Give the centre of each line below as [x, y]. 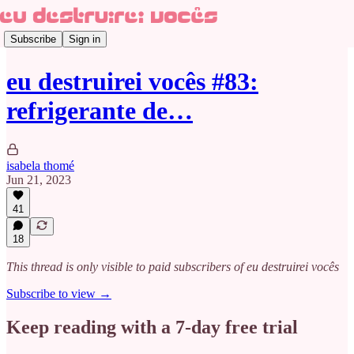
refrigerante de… [100, 111]
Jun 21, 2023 [39, 179]
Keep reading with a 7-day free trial [152, 327]
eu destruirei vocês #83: [132, 82]
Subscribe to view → [59, 294]
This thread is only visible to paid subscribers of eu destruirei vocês [173, 267]
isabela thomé [40, 165]
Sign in [85, 39]
